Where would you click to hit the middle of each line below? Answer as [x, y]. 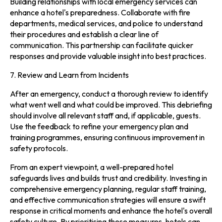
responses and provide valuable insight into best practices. [108, 56]
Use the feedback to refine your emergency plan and [99, 126]
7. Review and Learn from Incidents [69, 75]
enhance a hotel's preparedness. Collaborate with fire [100, 12]
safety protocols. [39, 148]
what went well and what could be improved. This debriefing [111, 104]
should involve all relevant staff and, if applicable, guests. [105, 115]
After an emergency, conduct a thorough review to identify [109, 93]
